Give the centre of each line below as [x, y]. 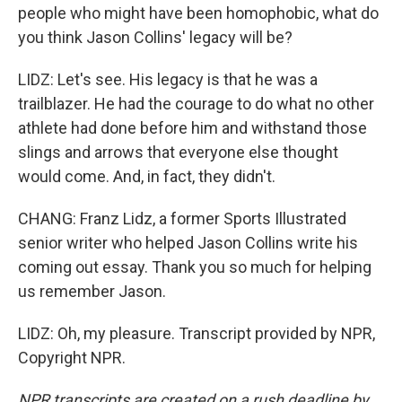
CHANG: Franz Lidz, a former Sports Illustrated [182, 218]
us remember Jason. [92, 291]
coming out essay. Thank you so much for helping [195, 267]
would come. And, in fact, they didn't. [147, 176]
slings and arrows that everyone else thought [178, 152]
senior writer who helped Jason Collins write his [188, 243]
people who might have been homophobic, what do [198, 13]
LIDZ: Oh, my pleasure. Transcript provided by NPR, [197, 333]
